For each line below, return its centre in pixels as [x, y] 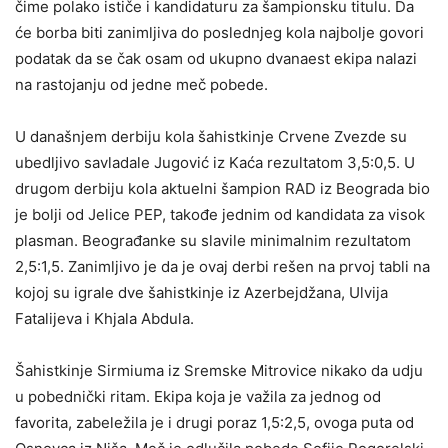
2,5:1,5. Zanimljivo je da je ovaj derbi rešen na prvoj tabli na [222, 266]
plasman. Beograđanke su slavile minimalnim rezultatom [213, 240]
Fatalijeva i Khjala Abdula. [104, 318]
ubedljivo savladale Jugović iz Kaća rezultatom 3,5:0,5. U [215, 162]
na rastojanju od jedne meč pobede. [141, 84]
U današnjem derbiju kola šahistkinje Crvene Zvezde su [211, 136]
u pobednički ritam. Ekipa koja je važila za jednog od [198, 396]
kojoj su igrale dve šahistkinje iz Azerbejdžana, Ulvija [201, 292]
